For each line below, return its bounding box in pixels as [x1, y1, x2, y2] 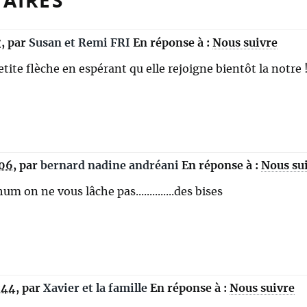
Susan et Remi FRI [29, 38, 130, 49]
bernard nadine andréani [40, 160, 179, 172]
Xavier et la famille [43, 283, 150, 295]
